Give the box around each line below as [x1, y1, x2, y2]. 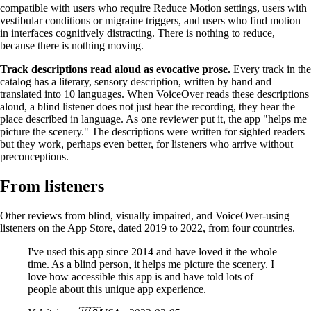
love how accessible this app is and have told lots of [28, 270, 253, 283]
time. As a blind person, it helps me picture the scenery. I [28, 258, 274, 270]
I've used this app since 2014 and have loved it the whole [28, 245, 277, 258]
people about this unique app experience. [28, 283, 206, 295]
